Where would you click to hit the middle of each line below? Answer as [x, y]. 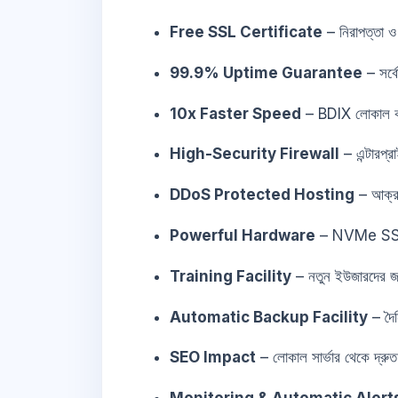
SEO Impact [213, 358]
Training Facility [231, 276]
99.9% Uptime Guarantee [266, 72]
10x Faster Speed [235, 113]
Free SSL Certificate [246, 32]
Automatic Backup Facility [269, 317]
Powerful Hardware [243, 235]
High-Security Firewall [255, 154]
